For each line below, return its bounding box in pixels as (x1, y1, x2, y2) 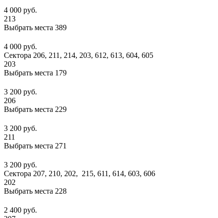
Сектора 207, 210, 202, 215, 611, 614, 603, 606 (4, 169, 155, 178)
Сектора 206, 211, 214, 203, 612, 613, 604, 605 (4, 51, 153, 60)
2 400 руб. (4, 206, 37, 215)
